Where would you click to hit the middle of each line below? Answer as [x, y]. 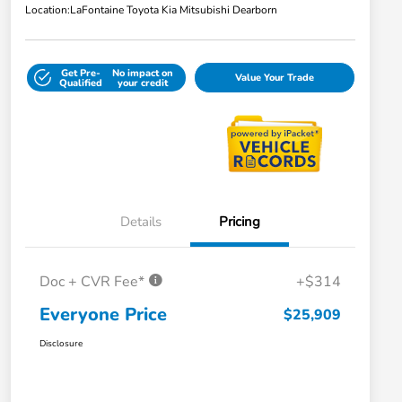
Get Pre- [81, 73]
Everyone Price [103, 315]
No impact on [142, 73]
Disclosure [61, 344]
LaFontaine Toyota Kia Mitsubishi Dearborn [174, 10]
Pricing [240, 222]
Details [141, 222]
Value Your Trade [274, 78]
